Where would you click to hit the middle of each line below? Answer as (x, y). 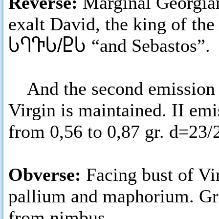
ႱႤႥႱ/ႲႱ (50, 45)
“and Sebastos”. (151, 45)
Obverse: (47, 175)
